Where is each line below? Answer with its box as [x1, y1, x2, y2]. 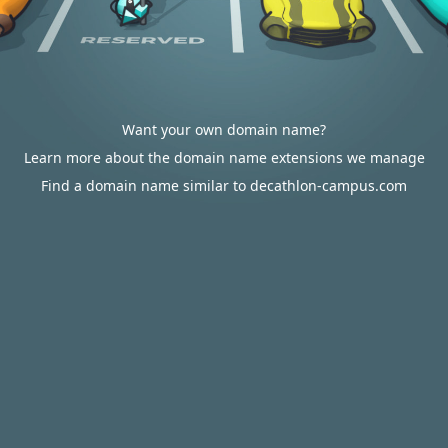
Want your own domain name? [122, 120, 326, 139]
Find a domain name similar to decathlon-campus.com [41, 176, 407, 195]
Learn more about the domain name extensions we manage [23, 148, 425, 167]
